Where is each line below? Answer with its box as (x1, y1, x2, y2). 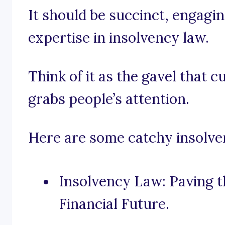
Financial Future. (59, 195, 169, 213)
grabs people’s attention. (28, 90, 189, 108)
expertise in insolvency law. (28, 29, 209, 47)
